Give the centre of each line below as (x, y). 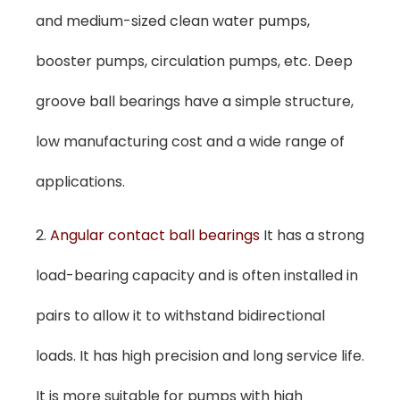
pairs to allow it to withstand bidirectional (180, 315)
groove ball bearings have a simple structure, (195, 102)
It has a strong (314, 235)
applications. (80, 182)
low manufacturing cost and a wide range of (190, 142)
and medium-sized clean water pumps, (173, 21)
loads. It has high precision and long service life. (200, 355)
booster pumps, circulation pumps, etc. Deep (194, 62)
